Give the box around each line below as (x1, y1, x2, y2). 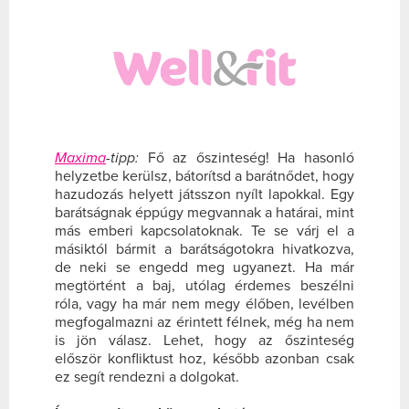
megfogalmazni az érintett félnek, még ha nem (55, 313, 354, 332)
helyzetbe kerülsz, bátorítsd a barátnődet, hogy (55, 167, 354, 186)
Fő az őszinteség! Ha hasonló (139, 149, 354, 168)
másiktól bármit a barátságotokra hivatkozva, (55, 240, 354, 259)
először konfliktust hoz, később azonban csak (55, 350, 354, 369)
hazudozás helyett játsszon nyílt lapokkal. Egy (55, 185, 354, 204)
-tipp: (106, 149, 139, 168)
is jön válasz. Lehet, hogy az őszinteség (55, 331, 354, 351)
